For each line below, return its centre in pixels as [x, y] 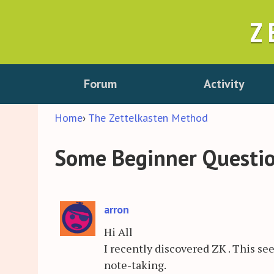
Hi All [118, 232]
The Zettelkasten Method [148, 118]
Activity [224, 84]
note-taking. [135, 265]
